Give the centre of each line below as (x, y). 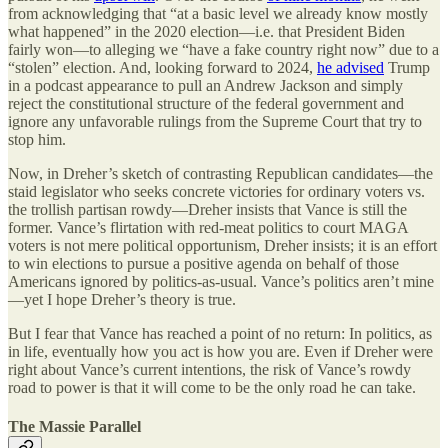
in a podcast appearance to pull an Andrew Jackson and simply (205, 86)
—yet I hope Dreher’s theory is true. (122, 300)
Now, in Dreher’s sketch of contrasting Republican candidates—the (220, 174)
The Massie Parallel (74, 427)
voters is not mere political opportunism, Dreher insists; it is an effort (222, 246)
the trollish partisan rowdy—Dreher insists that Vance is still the (207, 210)
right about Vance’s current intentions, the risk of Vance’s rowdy (209, 370)
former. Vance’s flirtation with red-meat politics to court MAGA (208, 228)
